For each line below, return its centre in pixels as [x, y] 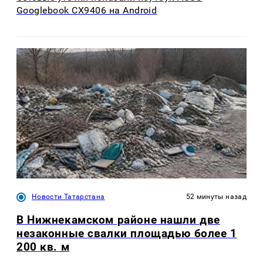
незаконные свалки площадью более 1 [127, 233]
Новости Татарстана [68, 196]
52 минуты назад [216, 196]
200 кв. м [43, 247]
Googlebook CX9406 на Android [87, 11]
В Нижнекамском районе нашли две [118, 220]
